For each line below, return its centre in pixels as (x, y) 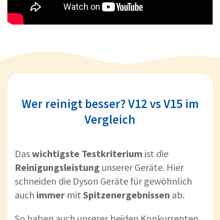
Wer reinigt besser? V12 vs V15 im (110, 103)
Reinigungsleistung (57, 167)
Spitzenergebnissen (126, 194)
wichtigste (56, 153)
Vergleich (110, 119)
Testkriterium (112, 153)
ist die (155, 153)
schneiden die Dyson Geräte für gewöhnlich (103, 181)
